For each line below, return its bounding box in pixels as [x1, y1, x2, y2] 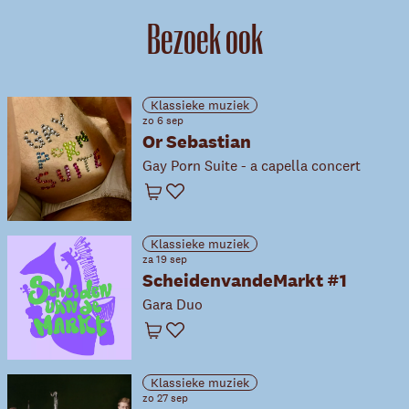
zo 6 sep [142, 112, 184, 128]
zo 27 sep [142, 390, 188, 405]
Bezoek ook [146, 14, 263, 65]
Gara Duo [142, 294, 203, 314]
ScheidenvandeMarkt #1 [142, 267, 347, 292]
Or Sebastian [142, 129, 251, 153]
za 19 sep [142, 251, 187, 267]
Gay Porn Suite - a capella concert [142, 155, 361, 175]
